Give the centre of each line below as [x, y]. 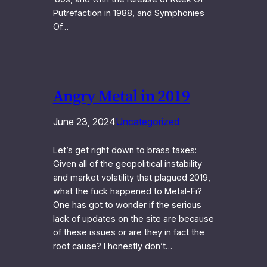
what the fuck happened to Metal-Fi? [127, 191]
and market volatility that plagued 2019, [131, 177]
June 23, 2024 [84, 121]
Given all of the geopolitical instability [127, 164]
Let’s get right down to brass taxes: [125, 150]
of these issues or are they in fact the [128, 232]
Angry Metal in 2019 [121, 95]
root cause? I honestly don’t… [112, 246]
